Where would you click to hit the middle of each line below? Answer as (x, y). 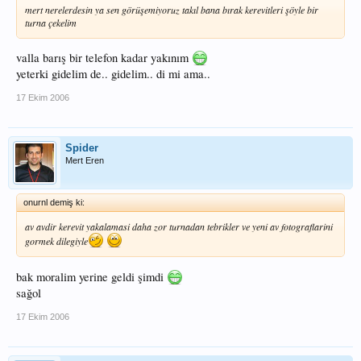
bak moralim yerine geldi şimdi (91, 276)
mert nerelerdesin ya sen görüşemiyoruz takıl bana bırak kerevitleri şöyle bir (172, 9)
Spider (82, 148)
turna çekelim (51, 22)
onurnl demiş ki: (54, 203)
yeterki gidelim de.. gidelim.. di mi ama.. (113, 74)
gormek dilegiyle (56, 241)
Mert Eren (85, 161)
